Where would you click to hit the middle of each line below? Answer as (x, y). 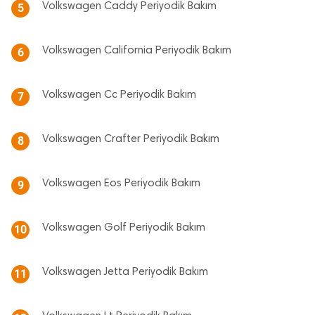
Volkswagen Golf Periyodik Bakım (124, 228)
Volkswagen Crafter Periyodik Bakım (131, 140)
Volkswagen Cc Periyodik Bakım (119, 95)
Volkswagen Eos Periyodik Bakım (121, 184)
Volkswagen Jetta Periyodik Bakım (125, 272)
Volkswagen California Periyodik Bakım (137, 51)
